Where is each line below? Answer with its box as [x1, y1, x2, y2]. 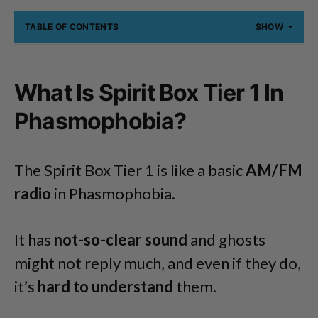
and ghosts [187, 230, 265, 250]
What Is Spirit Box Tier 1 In [14, 79, 284, 107]
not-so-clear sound [54, 230, 187, 250]
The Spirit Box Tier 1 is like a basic [14, 160, 246, 180]
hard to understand [38, 277, 173, 297]
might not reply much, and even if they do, [14, 253, 301, 273]
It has [14, 230, 54, 250]
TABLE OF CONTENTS [25, 21, 119, 32]
